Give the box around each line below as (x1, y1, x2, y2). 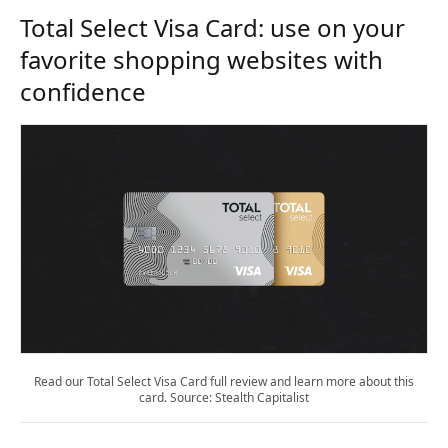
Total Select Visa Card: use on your (20, 11, 405, 44)
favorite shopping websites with (20, 43, 383, 76)
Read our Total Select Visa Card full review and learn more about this (34, 373, 414, 391)
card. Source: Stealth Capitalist (139, 389, 309, 407)
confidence (20, 75, 146, 108)
